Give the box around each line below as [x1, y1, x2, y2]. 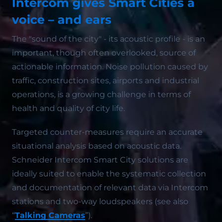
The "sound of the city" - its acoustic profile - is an [12, 34, 205, 44]
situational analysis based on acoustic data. [12, 141, 181, 151]
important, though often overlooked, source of [12, 48, 196, 57]
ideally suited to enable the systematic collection [12, 169, 206, 178]
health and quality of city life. [12, 104, 125, 113]
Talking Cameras [15, 211, 85, 220]
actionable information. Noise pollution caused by [12, 62, 208, 71]
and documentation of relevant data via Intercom [12, 183, 208, 192]
